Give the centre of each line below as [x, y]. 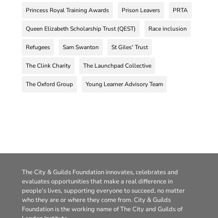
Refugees [38, 47]
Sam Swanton [81, 47]
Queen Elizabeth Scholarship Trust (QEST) [81, 29]
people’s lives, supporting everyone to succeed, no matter [103, 191]
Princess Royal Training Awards [67, 10]
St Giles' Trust [129, 47]
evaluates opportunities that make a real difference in [97, 182]
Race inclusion [167, 29]
